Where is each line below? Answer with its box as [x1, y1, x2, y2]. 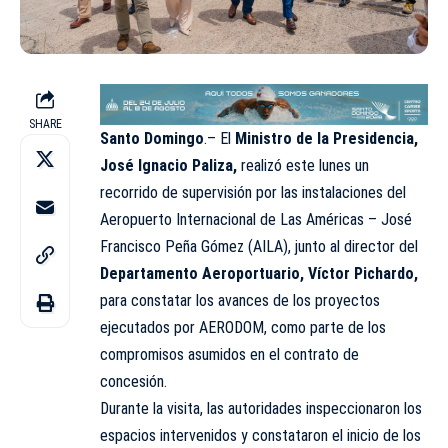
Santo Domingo [100, 128, 204, 148]
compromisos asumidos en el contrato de [100, 344, 359, 364]
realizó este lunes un [237, 155, 369, 175]
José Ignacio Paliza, [100, 155, 237, 175]
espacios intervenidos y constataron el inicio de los [100, 425, 421, 445]
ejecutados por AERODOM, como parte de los [100, 317, 386, 337]
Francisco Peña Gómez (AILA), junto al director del [100, 236, 418, 256]
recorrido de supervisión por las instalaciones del [100, 182, 406, 202]
